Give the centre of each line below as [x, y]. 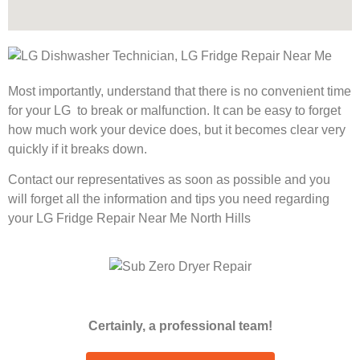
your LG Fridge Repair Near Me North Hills [129, 219]
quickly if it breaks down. [78, 149]
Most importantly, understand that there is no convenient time [180, 91]
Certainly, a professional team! [180, 325]
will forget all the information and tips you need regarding [169, 199]
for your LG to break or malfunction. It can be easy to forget [174, 110]
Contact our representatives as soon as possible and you [169, 180]
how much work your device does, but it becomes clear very [177, 129]
